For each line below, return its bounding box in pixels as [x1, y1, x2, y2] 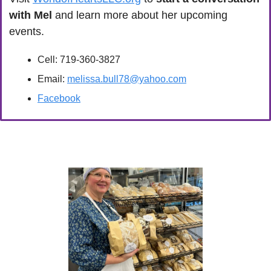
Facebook [38, 93, 80, 103]
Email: [38, 73, 67, 84]
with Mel [9, 8, 52, 21]
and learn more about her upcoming [52, 8, 227, 21]
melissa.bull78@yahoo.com [67, 73, 186, 84]
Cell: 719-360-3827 [38, 54, 120, 65]
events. [9, 25, 44, 38]
